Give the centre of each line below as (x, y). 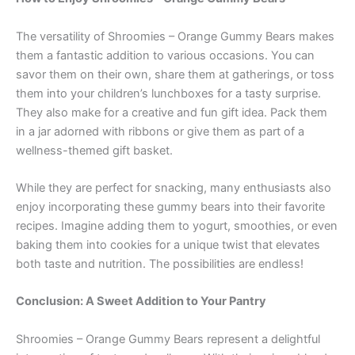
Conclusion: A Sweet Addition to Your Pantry (141, 302)
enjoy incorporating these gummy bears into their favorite (170, 207)
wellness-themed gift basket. (94, 150)
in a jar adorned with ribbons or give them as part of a (160, 131)
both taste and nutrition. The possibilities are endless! (160, 264)
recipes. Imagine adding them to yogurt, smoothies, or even (177, 226)
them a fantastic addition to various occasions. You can (165, 55)
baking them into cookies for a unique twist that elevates (168, 245)
